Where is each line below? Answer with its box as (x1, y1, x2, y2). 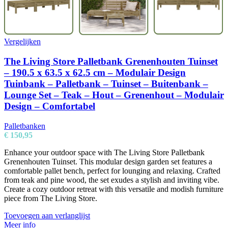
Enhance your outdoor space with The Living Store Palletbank (4, 148, 205, 157)
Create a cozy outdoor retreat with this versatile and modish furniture (4, 184, 223, 193)
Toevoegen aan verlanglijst (4, 211, 90, 220)
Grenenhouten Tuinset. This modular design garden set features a (4, 157, 212, 166)
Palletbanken (4, 121, 45, 130)
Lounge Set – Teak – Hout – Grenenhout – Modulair (4, 89, 224, 100)
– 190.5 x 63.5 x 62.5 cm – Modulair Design (4, 67, 186, 78)
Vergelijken (4, 37, 41, 46)
